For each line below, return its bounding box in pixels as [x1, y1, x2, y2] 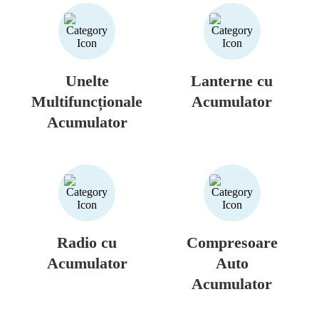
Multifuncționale [31, 92, 143, 110]
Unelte [65, 71, 109, 90]
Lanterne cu [191, 71, 273, 90]
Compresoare [186, 233, 278, 251]
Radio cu [57, 233, 117, 251]
